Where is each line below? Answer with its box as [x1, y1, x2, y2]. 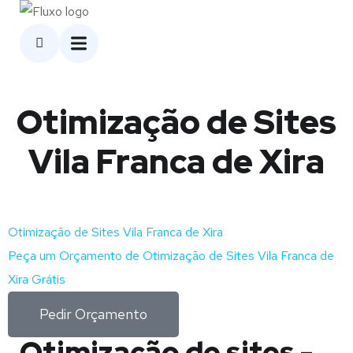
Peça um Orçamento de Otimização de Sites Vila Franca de [8, 247, 334, 264]
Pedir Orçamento [39, 305, 147, 323]
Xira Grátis [8, 271, 65, 288]
